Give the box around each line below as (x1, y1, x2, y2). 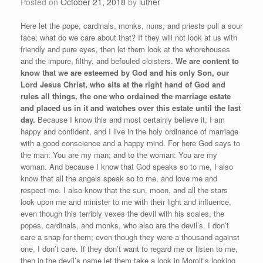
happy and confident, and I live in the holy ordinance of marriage (21, 126, 238, 137)
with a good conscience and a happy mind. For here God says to (21, 137, 240, 149)
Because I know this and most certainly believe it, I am (35, 114, 225, 126)
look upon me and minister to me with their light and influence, (21, 196, 231, 208)
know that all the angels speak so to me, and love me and (21, 173, 217, 184)
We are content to (176, 55, 239, 67)
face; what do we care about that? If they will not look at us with (21, 32, 237, 43)
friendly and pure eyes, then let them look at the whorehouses (21, 43, 230, 55)
